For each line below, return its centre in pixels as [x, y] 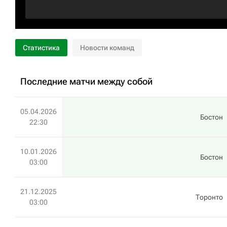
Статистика [41, 48]
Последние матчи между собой [86, 81]
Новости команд [107, 48]
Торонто [209, 197]
